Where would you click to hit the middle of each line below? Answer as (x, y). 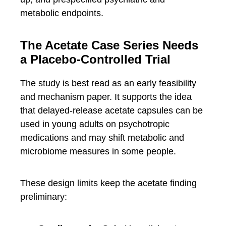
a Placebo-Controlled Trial (95, 59)
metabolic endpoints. (62, 13)
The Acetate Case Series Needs (109, 45)
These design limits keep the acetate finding (108, 183)
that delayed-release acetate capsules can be (111, 110)
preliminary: (44, 196)
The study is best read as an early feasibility (108, 83)
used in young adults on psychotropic (95, 124)
